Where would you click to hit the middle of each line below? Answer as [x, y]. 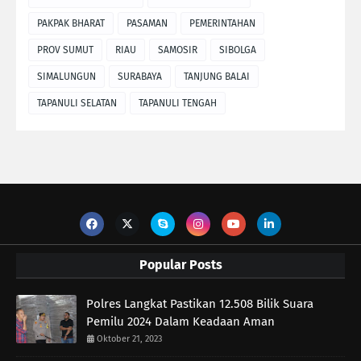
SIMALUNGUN [66, 76]
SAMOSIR [178, 50]
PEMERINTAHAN [222, 23]
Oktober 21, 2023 [129, 338]
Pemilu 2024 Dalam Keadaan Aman [180, 321]
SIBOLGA [238, 50]
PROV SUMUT [65, 50]
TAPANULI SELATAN [77, 103]
